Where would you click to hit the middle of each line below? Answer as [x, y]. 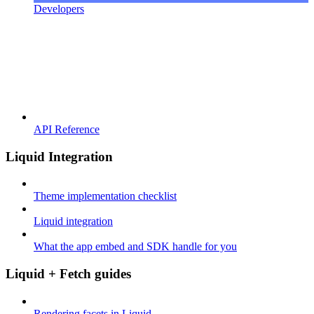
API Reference [67, 129]
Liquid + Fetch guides [68, 273]
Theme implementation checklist [105, 196]
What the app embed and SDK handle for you [135, 247]
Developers [59, 8]
